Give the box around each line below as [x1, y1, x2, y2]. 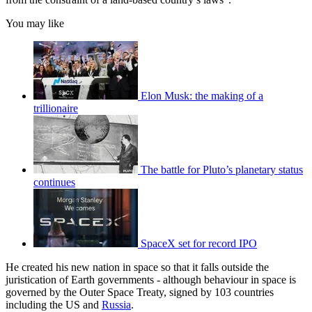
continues [33, 175, 75, 188]
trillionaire [33, 102, 78, 114]
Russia [102, 298, 131, 311]
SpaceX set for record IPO [141, 237, 257, 249]
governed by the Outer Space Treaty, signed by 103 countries [6, 286, 274, 298]
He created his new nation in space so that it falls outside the [6, 260, 269, 273]
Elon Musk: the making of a [141, 89, 263, 102]
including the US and [6, 298, 102, 311]
